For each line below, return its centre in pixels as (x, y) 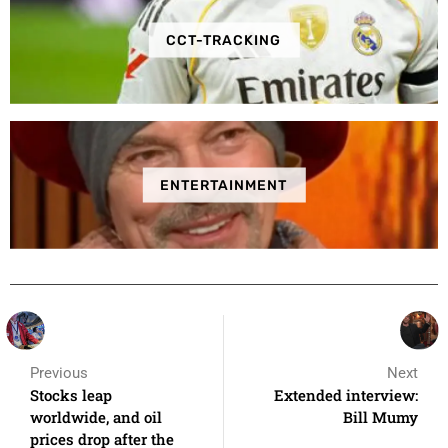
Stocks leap (71, 394)
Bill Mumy (380, 416)
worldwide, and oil (96, 416)
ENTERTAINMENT (224, 185)
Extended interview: (346, 394)
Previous (59, 372)
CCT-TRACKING (224, 40)
